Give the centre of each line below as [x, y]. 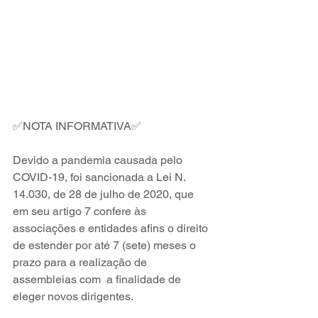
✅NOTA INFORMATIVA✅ [77, 126]
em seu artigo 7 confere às [81, 211]
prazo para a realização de [81, 262]
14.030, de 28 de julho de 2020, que [105, 194]
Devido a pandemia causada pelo [99, 160]
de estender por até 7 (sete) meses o [106, 245]
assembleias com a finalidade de [98, 279]
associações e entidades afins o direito [112, 228]
